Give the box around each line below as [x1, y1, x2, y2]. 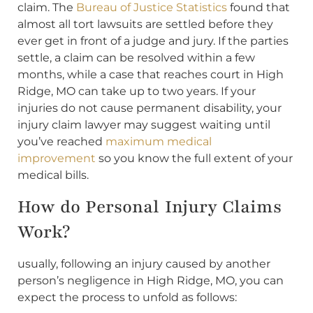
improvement [17, 152, 96, 166]
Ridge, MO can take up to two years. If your [17, 85, 256, 99]
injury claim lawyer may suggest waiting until [17, 118, 270, 132]
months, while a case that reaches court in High [17, 68, 284, 82]
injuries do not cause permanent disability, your [17, 101, 282, 115]
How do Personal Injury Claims [17, 194, 282, 219]
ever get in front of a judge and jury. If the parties [17, 34, 289, 48]
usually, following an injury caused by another [17, 256, 270, 270]
